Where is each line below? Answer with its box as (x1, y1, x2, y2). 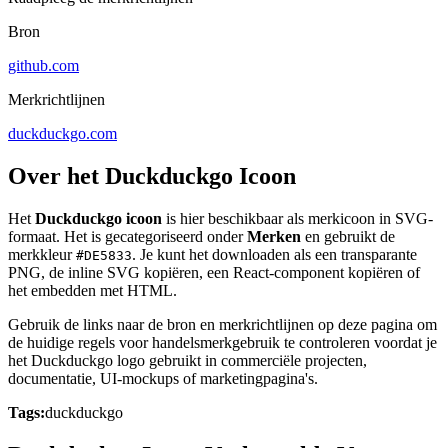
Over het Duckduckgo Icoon (8, 163, 296, 190)
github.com (8, 57, 79, 75)
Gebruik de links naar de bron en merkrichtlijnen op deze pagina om (8, 316, 437, 334)
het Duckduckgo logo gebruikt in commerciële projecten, (8, 352, 367, 370)
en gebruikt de (301, 228, 395, 246)
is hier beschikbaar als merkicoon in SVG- (162, 210, 433, 228)
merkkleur (8, 246, 76, 264)
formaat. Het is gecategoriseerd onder (8, 228, 247, 246)
